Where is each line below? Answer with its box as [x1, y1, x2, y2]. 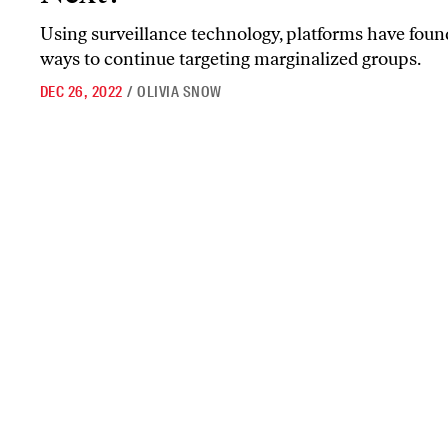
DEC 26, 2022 [40, 82, 123, 102]
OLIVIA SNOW [137, 82, 222, 102]
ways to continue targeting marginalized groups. [40, 48, 421, 70]
